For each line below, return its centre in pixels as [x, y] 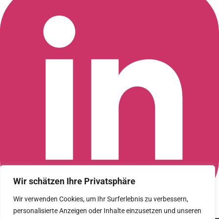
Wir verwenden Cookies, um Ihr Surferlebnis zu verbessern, [101, 199]
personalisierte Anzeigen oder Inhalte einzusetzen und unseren [107, 211]
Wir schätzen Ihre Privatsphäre [74, 181]
